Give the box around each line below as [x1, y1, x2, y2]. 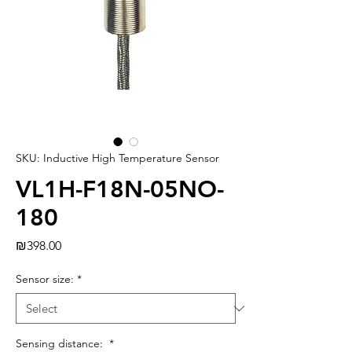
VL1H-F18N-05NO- [16, 175, 224, 204]
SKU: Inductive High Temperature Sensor [16, 151, 219, 166]
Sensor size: [16, 272, 74, 287]
